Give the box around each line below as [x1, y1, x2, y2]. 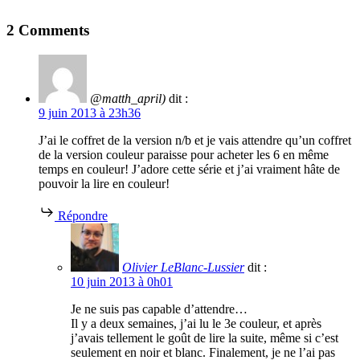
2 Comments [6, 22, 89, 39]
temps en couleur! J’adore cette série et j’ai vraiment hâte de [39, 162, 340, 177]
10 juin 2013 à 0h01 [71, 275, 173, 289]
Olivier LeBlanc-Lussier [122, 260, 244, 275]
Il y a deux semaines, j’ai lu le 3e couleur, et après [71, 317, 321, 331]
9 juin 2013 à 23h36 [39, 106, 141, 121]
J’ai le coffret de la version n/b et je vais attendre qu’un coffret [39, 133, 351, 148]
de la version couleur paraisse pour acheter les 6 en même [39, 148, 329, 162]
